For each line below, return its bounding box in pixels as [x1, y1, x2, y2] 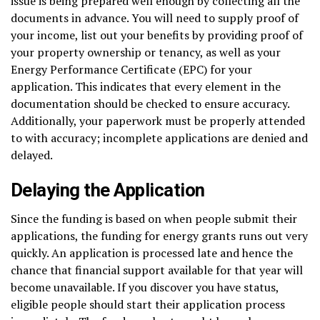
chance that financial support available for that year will [11, 261, 303, 278]
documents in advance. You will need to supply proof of [11, 9, 299, 26]
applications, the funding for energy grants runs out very [11, 227, 308, 244]
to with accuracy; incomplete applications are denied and [11, 129, 308, 146]
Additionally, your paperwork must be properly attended [11, 112, 305, 129]
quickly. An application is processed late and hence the [11, 244, 293, 261]
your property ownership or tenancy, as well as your [11, 44, 281, 60]
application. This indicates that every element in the [11, 78, 281, 94]
